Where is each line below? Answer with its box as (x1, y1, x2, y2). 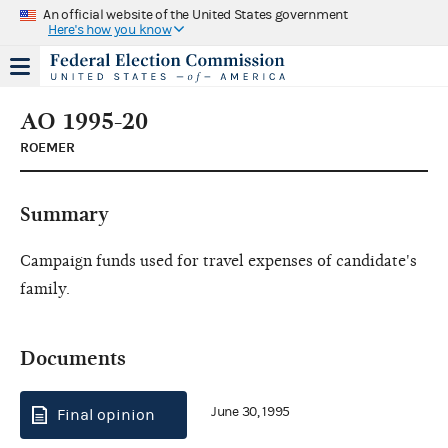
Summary (20, 202, 109, 226)
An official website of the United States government (43, 6, 348, 23)
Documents (20, 346, 126, 370)
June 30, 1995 (211, 404, 291, 421)
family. (20, 279, 70, 298)
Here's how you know (48, 21, 172, 38)
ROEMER (20, 138, 75, 156)
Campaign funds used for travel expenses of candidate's (20, 251, 417, 270)
